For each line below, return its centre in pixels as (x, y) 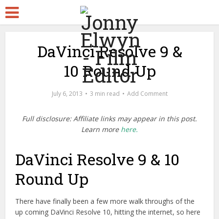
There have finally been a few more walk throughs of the (105, 201)
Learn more (101, 129)
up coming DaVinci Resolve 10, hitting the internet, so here (108, 212)
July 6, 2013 (67, 94)
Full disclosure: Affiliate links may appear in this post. (109, 119)
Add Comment (147, 94)
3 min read (105, 94)
